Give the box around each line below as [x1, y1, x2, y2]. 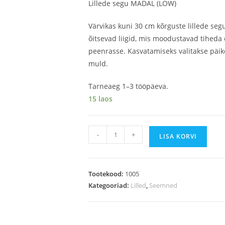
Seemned [149, 181, 177, 190]
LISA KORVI [159, 132, 197, 141]
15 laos [88, 94, 113, 103]
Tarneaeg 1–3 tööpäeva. [88, 81, 168, 91]
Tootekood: [88, 169, 125, 178]
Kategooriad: [88, 181, 131, 190]
